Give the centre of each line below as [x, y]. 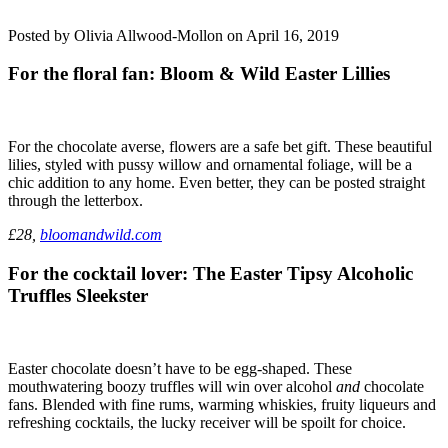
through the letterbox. [75, 201]
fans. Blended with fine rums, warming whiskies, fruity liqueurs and [222, 404]
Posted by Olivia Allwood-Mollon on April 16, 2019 [173, 35]
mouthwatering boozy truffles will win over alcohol [172, 386]
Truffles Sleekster [78, 295]
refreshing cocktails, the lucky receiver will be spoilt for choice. [207, 422]
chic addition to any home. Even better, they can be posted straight [216, 183]
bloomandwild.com [101, 235]
